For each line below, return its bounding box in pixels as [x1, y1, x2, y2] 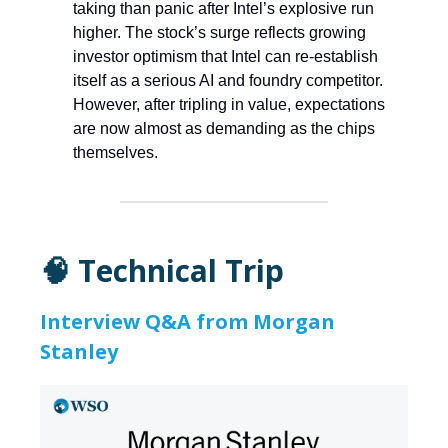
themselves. [73, 144, 158, 162]
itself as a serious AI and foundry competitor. [73, 72, 383, 90]
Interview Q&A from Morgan [40, 308, 335, 336]
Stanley [40, 338, 118, 366]
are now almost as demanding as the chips [73, 120, 375, 138]
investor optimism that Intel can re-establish [73, 48, 378, 66]
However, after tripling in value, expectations [73, 96, 385, 114]
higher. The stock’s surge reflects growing [73, 24, 366, 42]
